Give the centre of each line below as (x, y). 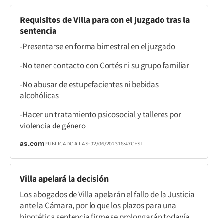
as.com (32, 144)
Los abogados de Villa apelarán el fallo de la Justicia (107, 194)
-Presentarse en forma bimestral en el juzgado (98, 46)
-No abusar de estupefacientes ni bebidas (89, 84)
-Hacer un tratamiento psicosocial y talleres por (100, 115)
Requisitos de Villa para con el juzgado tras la (105, 20)
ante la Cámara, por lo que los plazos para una (98, 206)
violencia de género (53, 126)
